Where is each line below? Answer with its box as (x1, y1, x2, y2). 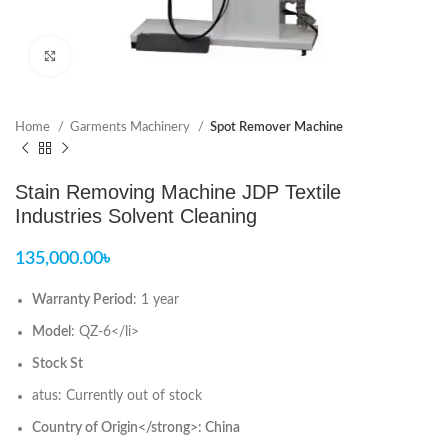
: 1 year (133, 293, 179, 307)
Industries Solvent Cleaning (15, 205, 257, 227)
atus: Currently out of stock (32, 389, 202, 403)
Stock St (32, 357, 83, 371)
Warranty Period (32, 293, 133, 307)
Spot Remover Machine (210, 120, 343, 134)
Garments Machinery (70, 120, 193, 134)
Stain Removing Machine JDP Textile (15, 181, 341, 203)
